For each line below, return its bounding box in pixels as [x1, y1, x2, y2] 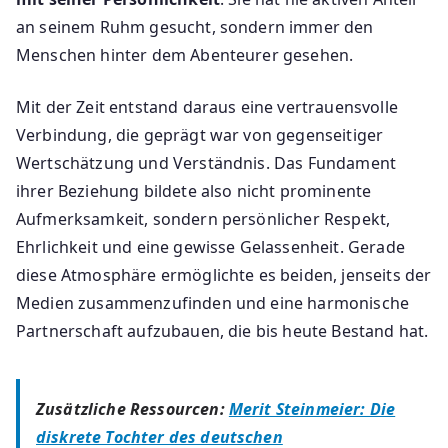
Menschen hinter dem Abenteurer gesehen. [16, 44, 354, 67]
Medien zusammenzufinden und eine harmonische [16, 292, 410, 315]
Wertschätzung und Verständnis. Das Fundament [16, 152, 397, 175]
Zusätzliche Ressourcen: [36, 398, 229, 421]
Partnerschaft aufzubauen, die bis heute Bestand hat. [16, 320, 429, 343]
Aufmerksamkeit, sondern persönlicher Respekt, [16, 208, 391, 231]
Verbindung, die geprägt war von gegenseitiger [16, 124, 384, 147]
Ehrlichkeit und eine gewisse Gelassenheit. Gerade [16, 236, 405, 259]
